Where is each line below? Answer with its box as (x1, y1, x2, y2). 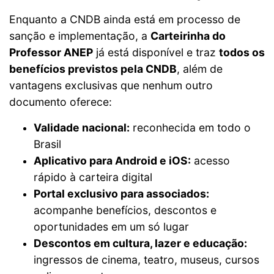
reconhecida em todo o (130, 121, 251, 134)
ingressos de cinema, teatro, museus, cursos (34, 253, 259, 266)
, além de (177, 62, 223, 75)
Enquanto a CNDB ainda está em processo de (9, 13, 240, 26)
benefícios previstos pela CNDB (9, 62, 177, 75)
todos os (219, 46, 265, 59)
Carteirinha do (150, 29, 226, 42)
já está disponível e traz (93, 46, 219, 59)
